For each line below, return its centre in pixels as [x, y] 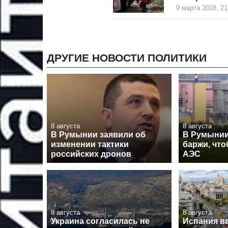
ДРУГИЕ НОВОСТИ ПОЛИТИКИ [127, 58]
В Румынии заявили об [98, 134]
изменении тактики [90, 144]
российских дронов [91, 154]
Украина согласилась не [100, 221]
